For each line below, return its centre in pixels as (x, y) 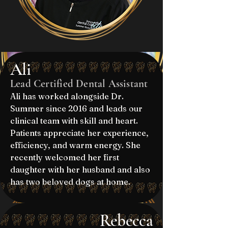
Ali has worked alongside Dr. (67, 96)
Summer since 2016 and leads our (76, 108)
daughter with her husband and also (80, 169)
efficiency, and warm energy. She (75, 145)
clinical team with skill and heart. (74, 121)
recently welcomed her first (65, 157)
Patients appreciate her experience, (79, 133)
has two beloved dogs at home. (71, 182)
